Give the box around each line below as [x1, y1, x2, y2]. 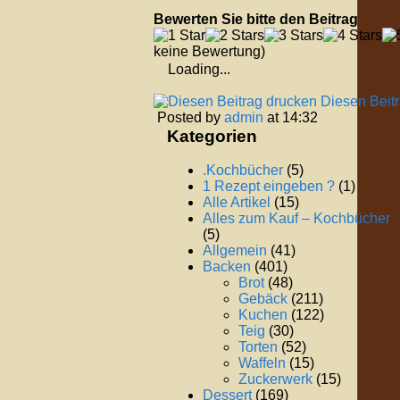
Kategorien [167, 126, 257, 146]
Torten [238, 339, 278, 355]
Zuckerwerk [238, 371, 312, 387]
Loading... [168, 61, 230, 77]
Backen [203, 259, 251, 275]
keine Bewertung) [154, 43, 265, 59]
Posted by [157, 109, 224, 125]
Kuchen [238, 307, 287, 323]
